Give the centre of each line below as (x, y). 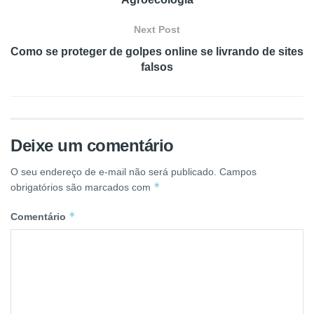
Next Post (157, 29)
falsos (157, 67)
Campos (238, 172)
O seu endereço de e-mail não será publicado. (114, 172)
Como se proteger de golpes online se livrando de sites (157, 52)
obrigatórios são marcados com (82, 187)
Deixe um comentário (92, 145)
